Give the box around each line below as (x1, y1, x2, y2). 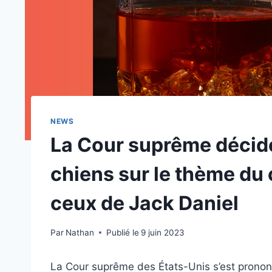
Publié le (106, 227, 140, 237)
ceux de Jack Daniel (50, 191, 239, 215)
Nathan (66, 227, 95, 237)
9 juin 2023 (141, 227, 185, 237)
